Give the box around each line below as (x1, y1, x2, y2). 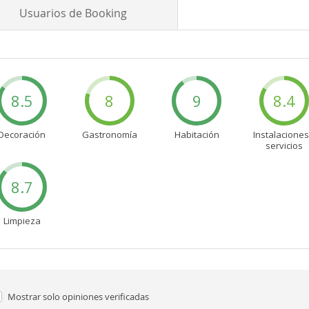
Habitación (174, 128, 219, 141)
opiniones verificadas (62, 290, 149, 303)
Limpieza (3, 215, 41, 228)
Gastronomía (81, 128, 137, 141)
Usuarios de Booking (19, 6, 130, 21)
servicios (266, 139, 303, 152)
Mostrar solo (8, 290, 62, 303)
